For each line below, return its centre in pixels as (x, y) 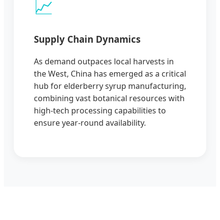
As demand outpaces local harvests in (104, 62)
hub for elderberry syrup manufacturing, (110, 86)
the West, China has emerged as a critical (110, 74)
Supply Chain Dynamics (87, 39)
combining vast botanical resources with (109, 98)
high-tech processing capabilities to (100, 111)
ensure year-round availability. (90, 123)
